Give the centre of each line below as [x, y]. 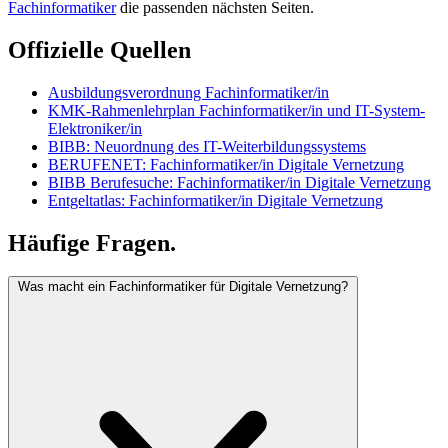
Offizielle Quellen [99, 49]
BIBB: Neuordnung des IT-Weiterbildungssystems [207, 146]
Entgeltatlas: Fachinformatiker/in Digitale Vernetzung [215, 200]
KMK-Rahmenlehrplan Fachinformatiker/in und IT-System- [236, 110]
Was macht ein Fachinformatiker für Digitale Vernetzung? [183, 287]
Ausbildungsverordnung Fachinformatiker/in [188, 92]
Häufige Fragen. [92, 242]
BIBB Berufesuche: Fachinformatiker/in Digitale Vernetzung [239, 182]
